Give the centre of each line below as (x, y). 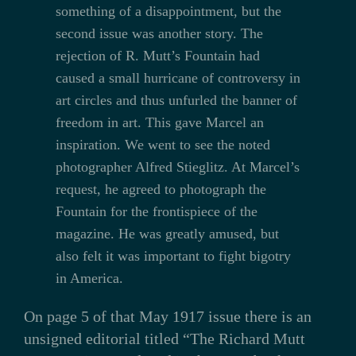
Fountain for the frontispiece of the (156, 211)
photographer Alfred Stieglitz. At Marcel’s (177, 166)
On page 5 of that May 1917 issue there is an (167, 316)
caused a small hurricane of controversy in (178, 77)
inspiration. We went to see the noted (163, 144)
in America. (89, 278)
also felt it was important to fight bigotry (173, 255)
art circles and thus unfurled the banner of (176, 100)
